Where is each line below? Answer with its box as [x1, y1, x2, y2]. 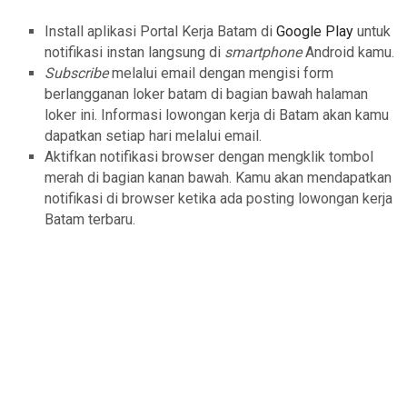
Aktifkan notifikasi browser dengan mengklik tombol [44, 148, 373, 166]
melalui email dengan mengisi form [111, 65, 333, 83]
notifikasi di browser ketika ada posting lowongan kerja [44, 190, 392, 208]
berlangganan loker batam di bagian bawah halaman [44, 85, 368, 104]
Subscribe [44, 65, 112, 83]
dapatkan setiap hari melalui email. [44, 127, 262, 145]
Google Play [275, 23, 353, 41]
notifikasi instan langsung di [44, 44, 224, 62]
